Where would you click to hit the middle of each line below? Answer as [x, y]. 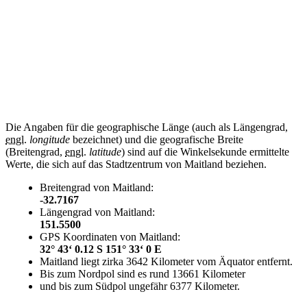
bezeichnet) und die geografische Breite [157, 140]
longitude [50, 140]
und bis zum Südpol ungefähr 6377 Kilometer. [140, 286]
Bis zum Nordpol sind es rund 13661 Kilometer [143, 274]
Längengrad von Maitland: [97, 212]
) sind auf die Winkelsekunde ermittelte [205, 152]
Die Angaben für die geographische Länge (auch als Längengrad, [147, 127]
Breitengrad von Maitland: [97, 188]
